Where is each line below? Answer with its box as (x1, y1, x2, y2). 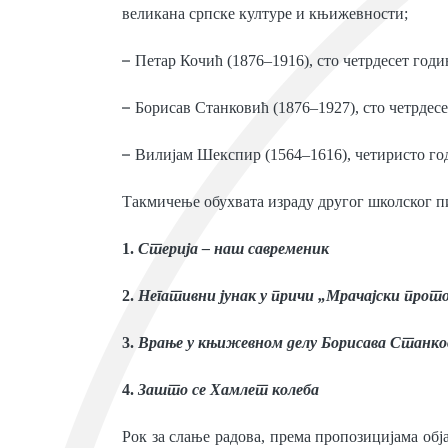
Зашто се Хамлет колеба (138, 381, 319, 398)
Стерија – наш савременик (138, 240, 329, 257)
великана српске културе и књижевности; (122, 5, 408, 22)
